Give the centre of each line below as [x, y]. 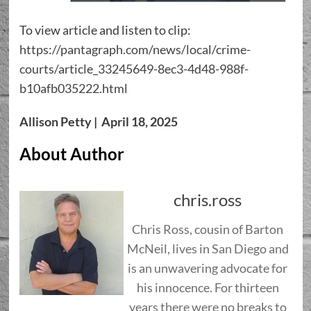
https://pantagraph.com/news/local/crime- [135, 49]
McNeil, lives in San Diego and [208, 248]
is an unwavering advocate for [208, 268]
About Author [72, 153]
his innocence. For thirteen [208, 287]
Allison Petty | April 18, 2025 [98, 121]
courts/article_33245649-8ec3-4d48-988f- [134, 68]
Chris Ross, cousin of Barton [208, 229]
